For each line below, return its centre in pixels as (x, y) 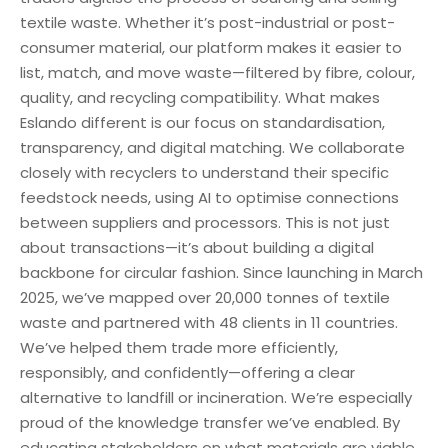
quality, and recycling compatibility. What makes (200, 97)
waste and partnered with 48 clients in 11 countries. (209, 322)
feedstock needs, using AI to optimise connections (209, 197)
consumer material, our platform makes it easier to (211, 47)
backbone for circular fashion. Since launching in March (221, 272)
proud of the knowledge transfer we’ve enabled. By (210, 422)
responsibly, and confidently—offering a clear (187, 372)
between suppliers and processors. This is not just (205, 222)
